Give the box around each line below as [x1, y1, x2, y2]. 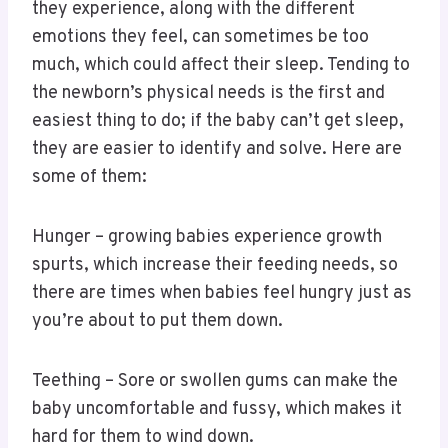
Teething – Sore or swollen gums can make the [32, 370, 398, 394]
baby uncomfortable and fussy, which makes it [32, 398, 402, 422]
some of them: [32, 166, 147, 190]
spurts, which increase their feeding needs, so [32, 254, 398, 278]
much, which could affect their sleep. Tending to [32, 54, 410, 78]
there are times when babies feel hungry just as [32, 282, 412, 306]
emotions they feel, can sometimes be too [32, 26, 369, 50]
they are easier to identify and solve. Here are [32, 138, 402, 162]
